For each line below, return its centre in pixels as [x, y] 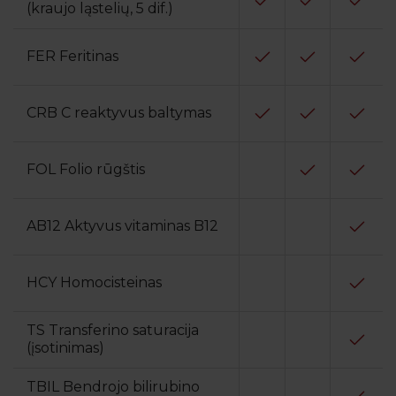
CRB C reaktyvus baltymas [119, 112]
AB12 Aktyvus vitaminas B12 [122, 225]
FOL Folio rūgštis [86, 169]
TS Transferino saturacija [113, 330]
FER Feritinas [72, 56]
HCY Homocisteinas [94, 282]
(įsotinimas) [65, 347]
